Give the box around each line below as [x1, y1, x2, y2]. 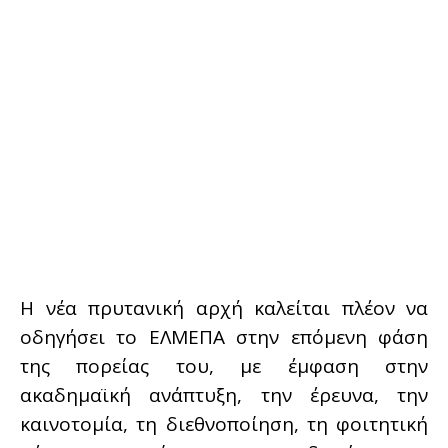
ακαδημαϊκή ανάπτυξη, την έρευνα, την [20, 382, 428, 409]
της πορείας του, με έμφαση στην [20, 353, 428, 380]
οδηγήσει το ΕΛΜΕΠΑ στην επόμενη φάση [20, 324, 428, 351]
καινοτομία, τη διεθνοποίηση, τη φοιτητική [20, 411, 428, 438]
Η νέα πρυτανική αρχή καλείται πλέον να [20, 295, 428, 322]
